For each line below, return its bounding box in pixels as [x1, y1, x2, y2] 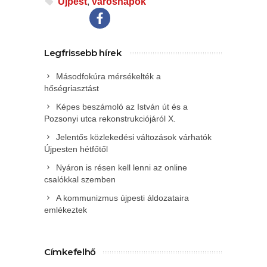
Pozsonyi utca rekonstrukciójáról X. [44, 113, 176, 123]
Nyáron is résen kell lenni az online [56, 162, 187, 172]
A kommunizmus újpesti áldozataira [56, 193, 189, 203]
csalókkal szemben [44, 174, 116, 184]
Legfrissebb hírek [44, 46, 122, 58]
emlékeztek [44, 204, 87, 215]
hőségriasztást [44, 83, 99, 93]
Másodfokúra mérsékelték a [56, 71, 161, 81]
